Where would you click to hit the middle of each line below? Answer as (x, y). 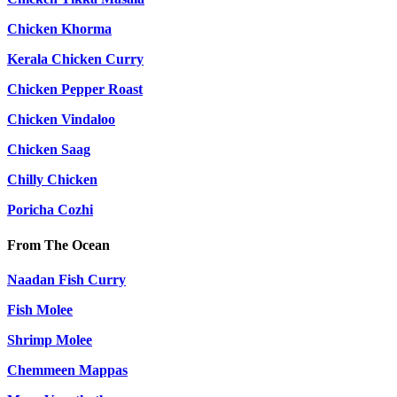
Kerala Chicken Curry (75, 59)
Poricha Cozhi (50, 210)
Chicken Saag (49, 150)
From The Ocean (58, 245)
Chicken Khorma (59, 29)
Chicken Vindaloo (61, 120)
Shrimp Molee (50, 339)
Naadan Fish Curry (66, 279)
